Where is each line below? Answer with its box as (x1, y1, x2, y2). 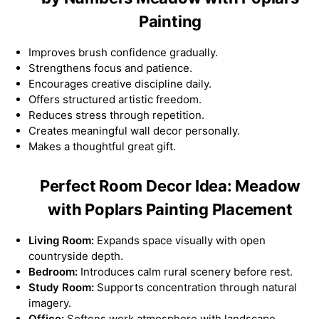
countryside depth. (28, 249, 123, 263)
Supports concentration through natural (94, 281, 297, 295)
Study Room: (28, 281, 94, 295)
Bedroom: (28, 265, 78, 279)
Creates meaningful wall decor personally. (28, 123, 240, 137)
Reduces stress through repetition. (28, 108, 204, 122)
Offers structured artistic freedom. (28, 92, 202, 106)
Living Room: (28, 234, 94, 248)
